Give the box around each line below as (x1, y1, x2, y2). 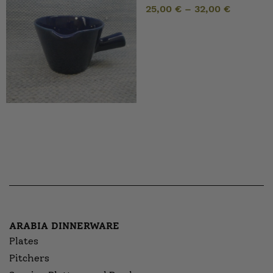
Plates (9, 235, 38, 247)
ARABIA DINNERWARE (9, 220, 119, 232)
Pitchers (9, 252, 49, 264)
